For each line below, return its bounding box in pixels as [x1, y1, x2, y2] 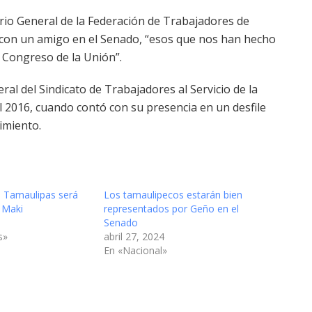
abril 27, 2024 [104, 229, 164, 243]
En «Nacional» [104, 243, 167, 257]
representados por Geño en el [104, 201, 239, 215]
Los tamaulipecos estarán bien [104, 187, 242, 201]
